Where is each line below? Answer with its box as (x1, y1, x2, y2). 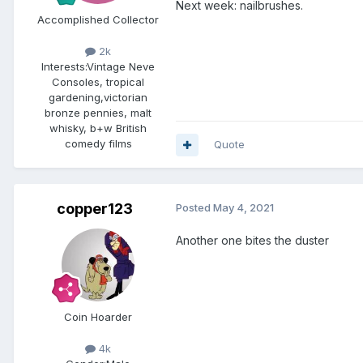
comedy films (64, 137, 132, 151)
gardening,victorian (49, 91, 147, 105)
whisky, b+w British (49, 122, 147, 135)
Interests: (41, 60, 87, 74)
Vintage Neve (87, 60, 155, 74)
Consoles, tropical (52, 75, 144, 89)
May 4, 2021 (213, 201, 274, 215)
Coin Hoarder (64, 310, 132, 324)
